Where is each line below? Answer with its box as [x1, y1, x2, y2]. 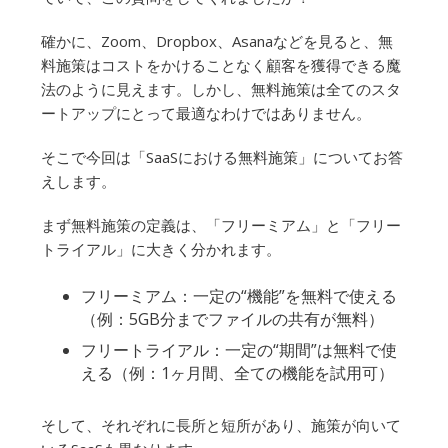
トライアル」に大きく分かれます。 [41, 239, 281, 259]
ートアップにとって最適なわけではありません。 [41, 103, 371, 123]
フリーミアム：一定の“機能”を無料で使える [81, 285, 397, 307]
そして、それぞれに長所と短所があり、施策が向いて [41, 415, 401, 435]
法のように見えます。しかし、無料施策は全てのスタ [41, 79, 401, 99]
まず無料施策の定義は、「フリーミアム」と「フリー [41, 215, 401, 235]
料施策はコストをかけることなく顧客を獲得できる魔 [41, 55, 401, 75]
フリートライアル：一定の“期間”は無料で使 [81, 339, 397, 361]
